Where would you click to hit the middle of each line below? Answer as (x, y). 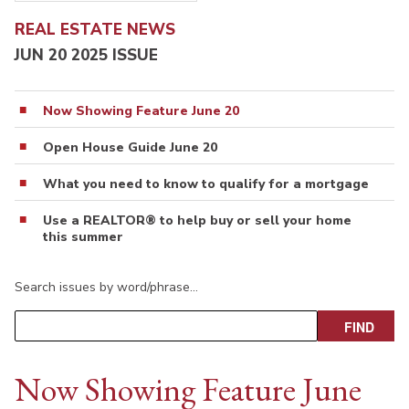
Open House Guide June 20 (130, 148)
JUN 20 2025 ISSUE (86, 56)
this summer (83, 237)
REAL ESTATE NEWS (95, 29)
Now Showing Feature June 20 (141, 111)
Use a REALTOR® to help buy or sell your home (197, 221)
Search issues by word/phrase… (106, 288)
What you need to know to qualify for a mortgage (206, 184)
